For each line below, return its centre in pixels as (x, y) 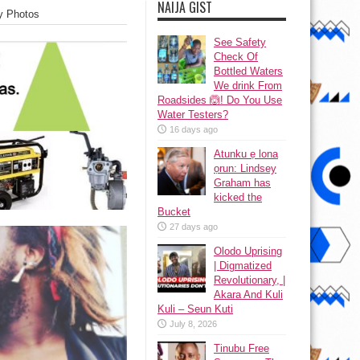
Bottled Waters (248, 71)
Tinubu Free (241, 348)
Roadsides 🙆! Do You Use (220, 100)
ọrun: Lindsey (245, 168)
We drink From (248, 86)
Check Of (236, 57)
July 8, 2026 (193, 324)
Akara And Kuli (248, 295)
